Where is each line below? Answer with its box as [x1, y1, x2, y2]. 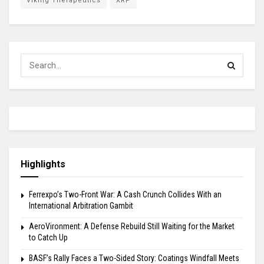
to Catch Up [29, 233, 68, 243]
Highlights [21, 159, 65, 170]
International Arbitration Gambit [29, 201, 133, 211]
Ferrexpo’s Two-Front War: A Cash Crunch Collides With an [29, 190, 222, 200]
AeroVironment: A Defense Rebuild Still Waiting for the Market [29, 222, 235, 232]
